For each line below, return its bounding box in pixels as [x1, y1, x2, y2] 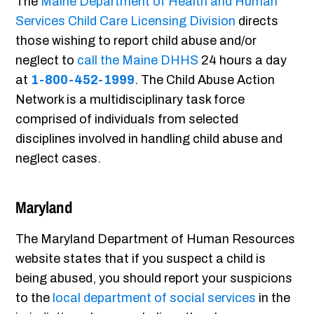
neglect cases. [15, 151, 102, 166]
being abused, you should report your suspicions [15, 271, 293, 286]
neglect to [15, 53, 78, 68]
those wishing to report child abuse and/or [15, 34, 257, 48]
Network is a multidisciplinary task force [15, 93, 245, 107]
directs [235, 14, 279, 29]
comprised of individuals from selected [15, 112, 239, 127]
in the [256, 291, 291, 306]
